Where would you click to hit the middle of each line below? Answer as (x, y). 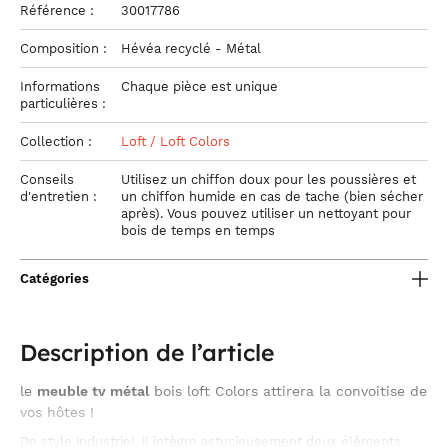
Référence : (59, 10)
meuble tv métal (93, 390)
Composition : (65, 48)
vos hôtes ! (57, 411)
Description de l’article (147, 352)
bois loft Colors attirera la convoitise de (288, 390)
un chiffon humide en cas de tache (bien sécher (272, 196)
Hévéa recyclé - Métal (191, 48)
